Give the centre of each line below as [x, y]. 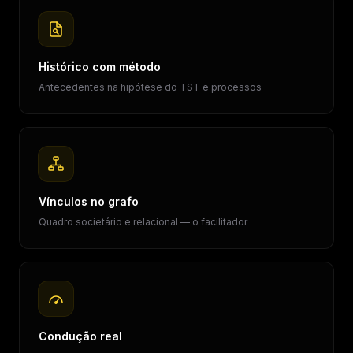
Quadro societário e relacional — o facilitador [143, 222]
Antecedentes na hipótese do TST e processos [150, 87]
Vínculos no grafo [89, 201]
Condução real [80, 336]
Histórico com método [100, 67]
